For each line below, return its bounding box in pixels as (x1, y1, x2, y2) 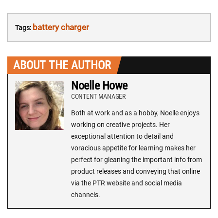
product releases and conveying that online (71, 167, 200, 176)
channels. (71, 191, 100, 199)
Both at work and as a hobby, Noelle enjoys (71, 109, 200, 117)
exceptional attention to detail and (71, 132, 174, 141)
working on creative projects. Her (71, 121, 170, 129)
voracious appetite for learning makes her (71, 144, 196, 152)
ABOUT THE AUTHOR (13, 58, 111, 73)
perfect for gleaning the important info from (71, 156, 202, 164)
